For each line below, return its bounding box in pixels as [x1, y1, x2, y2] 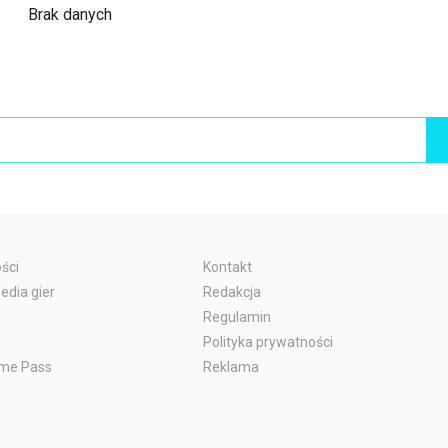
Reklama [203, 359, 260, 376]
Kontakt [203, 259, 253, 276]
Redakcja [203, 284, 262, 301]
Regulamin [203, 309, 272, 326]
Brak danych [28, 5, 113, 25]
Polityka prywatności [203, 334, 334, 351]
